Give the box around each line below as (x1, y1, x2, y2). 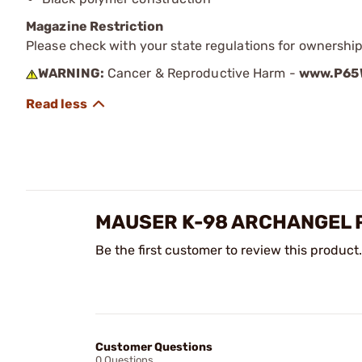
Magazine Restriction (26, 18, 163, 34)
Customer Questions (95, 339, 213, 354)
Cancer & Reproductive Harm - (103, 65, 299, 81)
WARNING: (38, 65, 104, 81)
